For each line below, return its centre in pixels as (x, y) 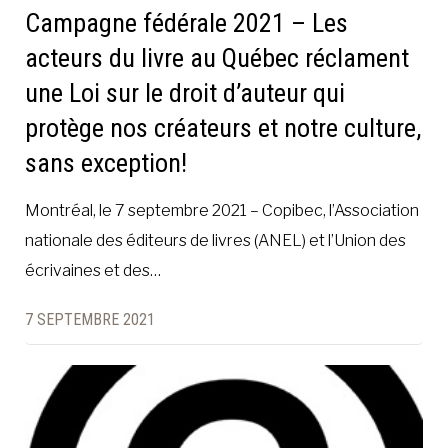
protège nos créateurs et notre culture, (223, 128)
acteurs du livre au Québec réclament (217, 58)
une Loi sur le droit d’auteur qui (185, 93)
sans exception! (106, 163)
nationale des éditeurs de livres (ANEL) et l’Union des (215, 241)
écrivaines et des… (93, 271)
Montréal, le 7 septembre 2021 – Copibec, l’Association (222, 211)
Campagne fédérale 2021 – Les (186, 23)
